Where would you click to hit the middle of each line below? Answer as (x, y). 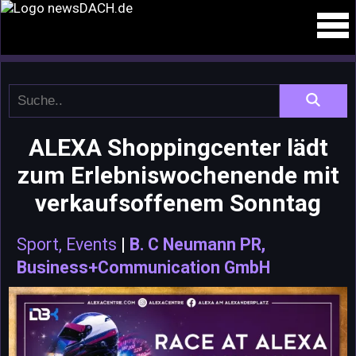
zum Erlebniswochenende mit (178, 175)
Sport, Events (67, 244)
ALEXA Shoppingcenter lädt (178, 147)
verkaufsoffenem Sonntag (178, 203)
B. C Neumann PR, (197, 244)
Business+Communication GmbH (143, 267)
